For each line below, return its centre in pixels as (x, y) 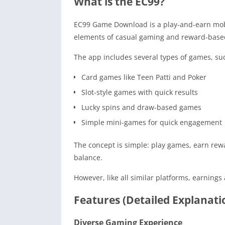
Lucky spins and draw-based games (141, 107)
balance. (88, 157)
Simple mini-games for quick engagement (152, 122)
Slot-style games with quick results (140, 92)
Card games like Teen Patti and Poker (144, 77)
